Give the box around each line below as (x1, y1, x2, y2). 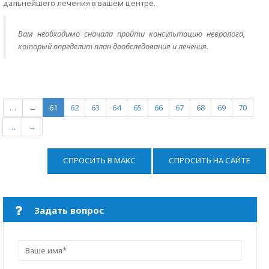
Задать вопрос (34, 204, 104, 216)
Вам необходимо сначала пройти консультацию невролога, (18, 28, 245, 39)
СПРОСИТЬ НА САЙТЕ (169, 155, 250, 166)
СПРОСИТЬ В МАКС (63, 155, 136, 166)
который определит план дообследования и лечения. (18, 41, 208, 52)
